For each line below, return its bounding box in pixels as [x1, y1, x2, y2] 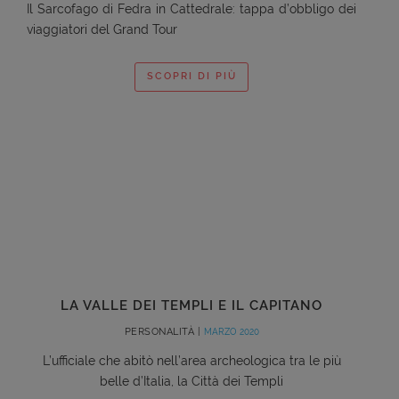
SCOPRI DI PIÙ [146, 70, 237, 83]
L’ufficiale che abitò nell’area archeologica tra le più [42, 353, 341, 368]
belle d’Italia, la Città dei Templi [100, 373, 283, 388]
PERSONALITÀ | [124, 325, 204, 338]
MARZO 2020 [203, 326, 259, 337]
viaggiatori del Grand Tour [27, 21, 177, 37]
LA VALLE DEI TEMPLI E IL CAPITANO [61, 297, 322, 313]
